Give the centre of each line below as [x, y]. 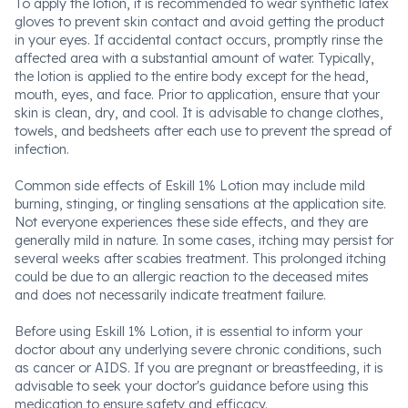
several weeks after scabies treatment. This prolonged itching [200, 259]
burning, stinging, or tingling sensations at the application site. [200, 204]
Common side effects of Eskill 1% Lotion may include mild [190, 186]
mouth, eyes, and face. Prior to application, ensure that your [197, 95]
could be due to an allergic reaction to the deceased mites [192, 277]
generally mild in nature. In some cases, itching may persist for [204, 240]
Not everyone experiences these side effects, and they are [191, 222]
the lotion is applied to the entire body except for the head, [192, 76]
